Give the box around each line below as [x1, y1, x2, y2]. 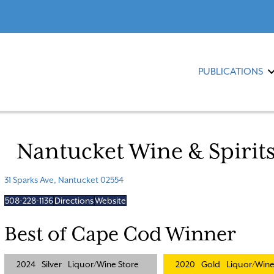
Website [94, 195, 126, 206]
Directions [54, 195, 94, 206]
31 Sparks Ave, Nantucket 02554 [4, 174, 124, 185]
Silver [41, 259, 62, 269]
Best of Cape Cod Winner [4, 222, 236, 245]
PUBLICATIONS [198, 66, 264, 78]
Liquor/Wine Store [67, 259, 139, 269]
